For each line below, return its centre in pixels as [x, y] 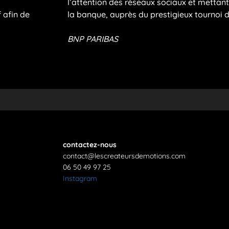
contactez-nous [90, 145]
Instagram [80, 178]
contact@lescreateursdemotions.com [124, 156]
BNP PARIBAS [93, 39]
